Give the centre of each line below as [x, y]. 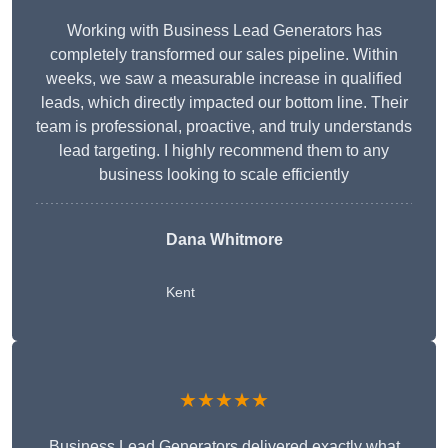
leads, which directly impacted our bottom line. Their [224, 103]
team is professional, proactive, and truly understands [224, 127]
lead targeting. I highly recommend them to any [224, 151]
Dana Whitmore [224, 240]
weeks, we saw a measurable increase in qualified [224, 79]
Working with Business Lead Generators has [224, 31]
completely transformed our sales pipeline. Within [224, 55]
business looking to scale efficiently [224, 175]
